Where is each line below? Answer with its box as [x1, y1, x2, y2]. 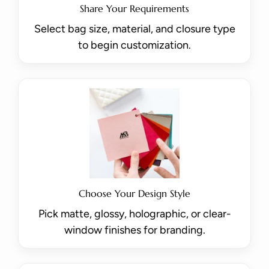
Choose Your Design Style [79, 187, 190, 199]
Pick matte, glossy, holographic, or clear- [38, 207, 231, 220]
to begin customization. [78, 38, 191, 52]
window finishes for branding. [64, 223, 205, 237]
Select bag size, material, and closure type [34, 22, 235, 35]
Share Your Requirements [80, 2, 189, 14]
